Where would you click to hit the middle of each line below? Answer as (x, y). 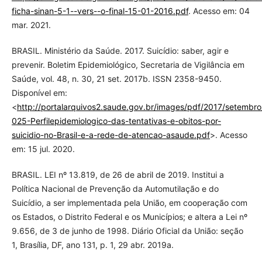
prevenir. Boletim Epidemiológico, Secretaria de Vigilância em (128, 65)
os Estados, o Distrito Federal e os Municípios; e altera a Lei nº (129, 217)
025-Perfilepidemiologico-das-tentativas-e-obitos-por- (116, 121)
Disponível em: (39, 93)
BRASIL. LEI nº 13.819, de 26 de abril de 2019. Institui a (118, 175)
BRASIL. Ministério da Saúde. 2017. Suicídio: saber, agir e (120, 51)
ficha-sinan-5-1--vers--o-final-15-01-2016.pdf (100, 11)
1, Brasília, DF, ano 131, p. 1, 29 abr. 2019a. (92, 245)
